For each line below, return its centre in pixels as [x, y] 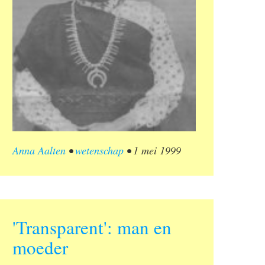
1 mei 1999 [157, 151]
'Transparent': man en [92, 227]
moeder [40, 248]
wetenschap [99, 151]
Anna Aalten [39, 151]
